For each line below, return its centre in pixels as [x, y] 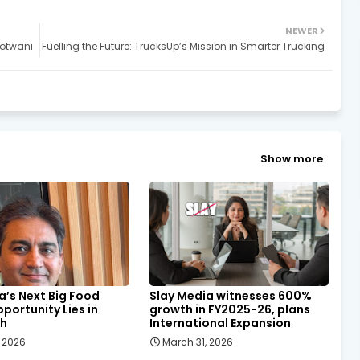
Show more [292, 158]
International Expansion [220, 323]
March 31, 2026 [197, 342]
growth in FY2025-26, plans [229, 310]
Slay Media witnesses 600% [230, 296]
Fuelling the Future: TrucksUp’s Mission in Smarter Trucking [183, 47]
